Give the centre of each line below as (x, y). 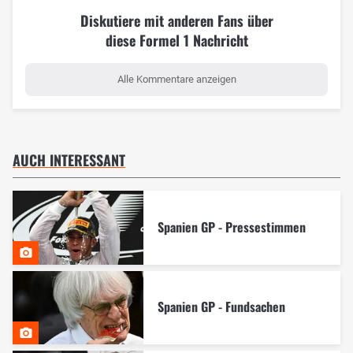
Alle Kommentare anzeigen (176, 80)
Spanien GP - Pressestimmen (231, 227)
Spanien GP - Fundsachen (221, 307)
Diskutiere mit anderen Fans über (176, 21)
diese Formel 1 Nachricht (176, 41)
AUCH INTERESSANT (69, 160)
